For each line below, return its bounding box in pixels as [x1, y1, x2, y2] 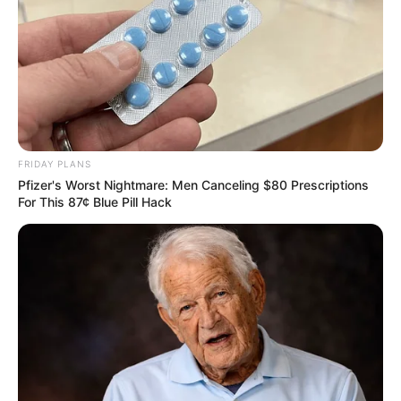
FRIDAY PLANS [18, 158, 91, 170]
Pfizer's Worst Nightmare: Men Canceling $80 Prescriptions [18, 177, 369, 193]
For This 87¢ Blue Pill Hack [18, 194, 172, 210]
